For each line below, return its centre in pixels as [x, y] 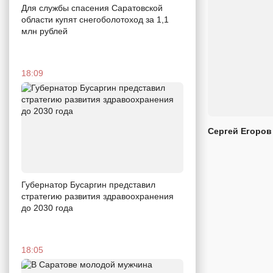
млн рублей [44, 31]
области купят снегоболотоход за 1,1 [95, 19]
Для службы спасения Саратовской [92, 8]
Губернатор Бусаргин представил [88, 185]
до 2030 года [47, 208]
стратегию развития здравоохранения [97, 197]
